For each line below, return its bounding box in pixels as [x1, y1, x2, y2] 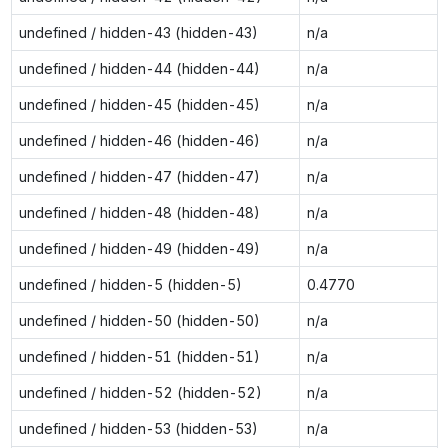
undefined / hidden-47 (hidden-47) [18, 167, 260, 185]
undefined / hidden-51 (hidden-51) [18, 347, 260, 365]
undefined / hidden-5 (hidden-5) [18, 275, 242, 293]
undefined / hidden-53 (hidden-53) [18, 419, 258, 437]
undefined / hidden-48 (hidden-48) [18, 203, 260, 221]
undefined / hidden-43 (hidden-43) [18, 23, 258, 41]
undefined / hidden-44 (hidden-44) [18, 59, 260, 77]
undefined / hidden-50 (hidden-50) [18, 311, 260, 329]
